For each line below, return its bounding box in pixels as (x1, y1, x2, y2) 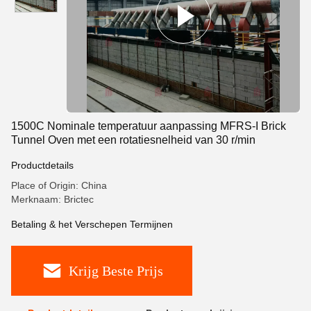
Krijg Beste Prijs (68, 262, 163, 278)
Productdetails (11, 160, 74, 171)
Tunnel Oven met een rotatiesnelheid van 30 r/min (11, 134, 255, 146)
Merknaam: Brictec (11, 194, 94, 205)
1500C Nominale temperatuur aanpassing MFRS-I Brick (11, 120, 286, 132)
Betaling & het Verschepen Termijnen (11, 219, 173, 230)
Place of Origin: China (11, 180, 107, 191)
